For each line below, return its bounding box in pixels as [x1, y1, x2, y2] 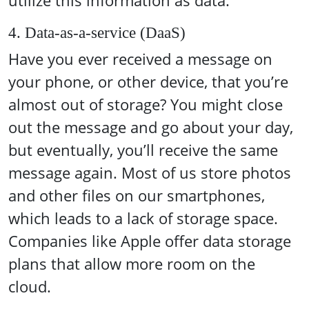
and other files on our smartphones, [8, 185, 265, 206]
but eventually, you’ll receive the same [8, 139, 278, 161]
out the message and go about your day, [8, 117, 293, 138]
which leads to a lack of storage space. [8, 208, 278, 229]
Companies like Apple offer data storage [8, 230, 291, 252]
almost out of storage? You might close [8, 94, 283, 115]
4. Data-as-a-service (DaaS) [8, 23, 186, 41]
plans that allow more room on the [8, 253, 255, 275]
